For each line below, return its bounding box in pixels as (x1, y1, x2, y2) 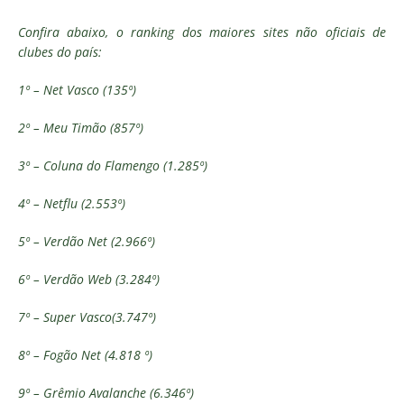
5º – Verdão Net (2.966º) (18, 233, 159, 250)
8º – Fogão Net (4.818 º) (18, 346, 156, 363)
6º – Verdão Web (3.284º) (18, 271, 160, 288)
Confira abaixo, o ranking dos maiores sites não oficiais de (18, 23, 386, 41)
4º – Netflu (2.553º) (18, 195, 125, 212)
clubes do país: (18, 43, 102, 60)
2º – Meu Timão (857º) (18, 119, 143, 136)
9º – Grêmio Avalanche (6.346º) (18, 384, 194, 401)
